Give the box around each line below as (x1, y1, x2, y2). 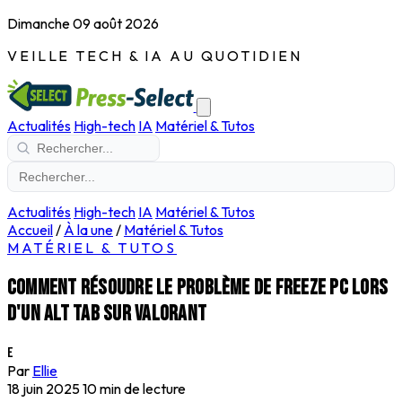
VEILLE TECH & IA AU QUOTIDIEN (7, 47, 302, 65)
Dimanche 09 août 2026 (7, 14, 159, 32)
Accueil (7, 221, 53, 239)
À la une (64, 221, 113, 239)
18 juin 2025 (7, 379, 80, 398)
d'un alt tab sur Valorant (7, 300, 207, 327)
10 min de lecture (83, 379, 186, 398)
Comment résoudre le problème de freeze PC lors (7, 274, 389, 301)
